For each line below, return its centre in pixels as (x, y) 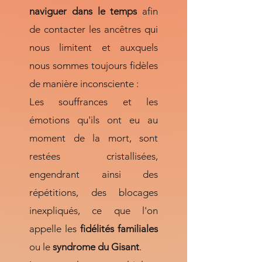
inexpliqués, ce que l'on (94, 211)
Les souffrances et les (94, 102)
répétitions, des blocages (94, 192)
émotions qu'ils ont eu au (94, 120)
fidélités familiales (119, 229)
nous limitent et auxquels (94, 47)
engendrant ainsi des (94, 174)
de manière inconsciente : (84, 84)
